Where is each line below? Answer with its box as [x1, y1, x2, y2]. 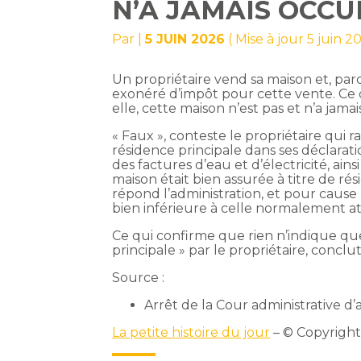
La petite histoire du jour [112, 325, 271, 341]
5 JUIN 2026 [145, 31, 226, 48]
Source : [112, 270, 165, 286]
